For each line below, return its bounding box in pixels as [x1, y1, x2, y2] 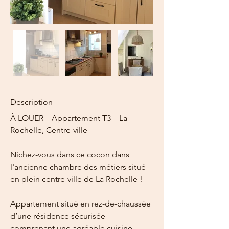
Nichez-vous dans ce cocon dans [10, 150, 131, 159]
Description [10, 97, 53, 107]
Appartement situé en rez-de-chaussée [10, 199, 153, 209]
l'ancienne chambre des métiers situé [10, 162, 148, 172]
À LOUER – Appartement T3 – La [10, 113, 129, 123]
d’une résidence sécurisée [10, 211, 107, 221]
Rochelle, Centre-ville [10, 125, 87, 135]
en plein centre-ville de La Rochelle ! [10, 174, 143, 184]
